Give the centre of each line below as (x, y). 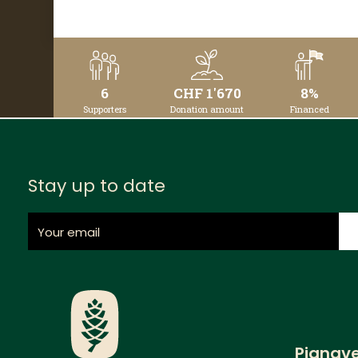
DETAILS (128, 65)
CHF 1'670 (207, 93)
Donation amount (207, 109)
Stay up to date (97, 186)
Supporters (105, 109)
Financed (309, 109)
